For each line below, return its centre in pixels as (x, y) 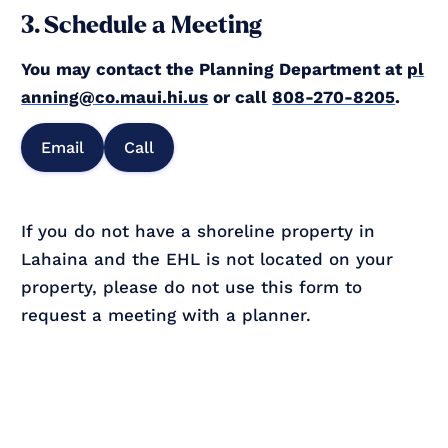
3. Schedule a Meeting (142, 25)
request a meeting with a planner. (166, 314)
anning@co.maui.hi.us (115, 96)
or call (240, 96)
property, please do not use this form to (192, 286)
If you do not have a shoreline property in (198, 230)
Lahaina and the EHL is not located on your (207, 258)
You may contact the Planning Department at (214, 68)
